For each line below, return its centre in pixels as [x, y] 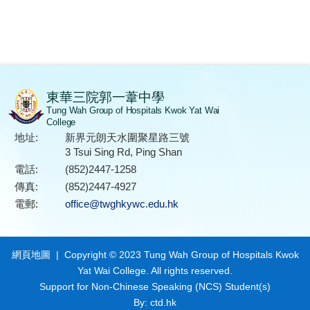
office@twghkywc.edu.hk [121, 204]
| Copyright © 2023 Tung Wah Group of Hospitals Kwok [174, 255]
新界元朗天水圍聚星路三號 [127, 138]
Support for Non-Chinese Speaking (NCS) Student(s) [155, 287]
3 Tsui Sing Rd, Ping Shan [123, 152]
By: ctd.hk [155, 303]
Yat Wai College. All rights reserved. [155, 271]
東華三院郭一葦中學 [106, 98]
